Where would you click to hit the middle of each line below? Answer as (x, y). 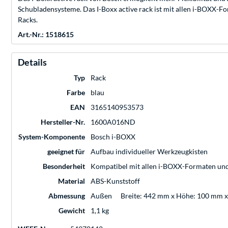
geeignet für (66, 152)
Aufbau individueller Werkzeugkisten (149, 152)
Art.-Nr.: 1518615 (46, 35)
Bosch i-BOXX (113, 137)
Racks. (28, 20)
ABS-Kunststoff (115, 181)
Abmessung (67, 196)
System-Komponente (52, 137)
